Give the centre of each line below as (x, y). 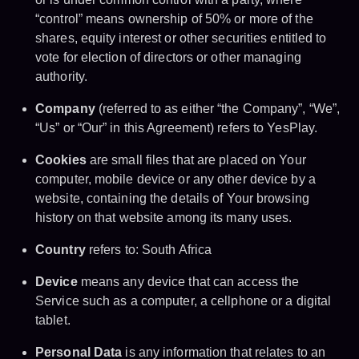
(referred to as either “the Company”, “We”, (218, 109)
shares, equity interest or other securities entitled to (181, 38)
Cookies (61, 160)
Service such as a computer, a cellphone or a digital (184, 301)
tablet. (53, 321)
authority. (61, 77)
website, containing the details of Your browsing (172, 199)
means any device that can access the (188, 282)
